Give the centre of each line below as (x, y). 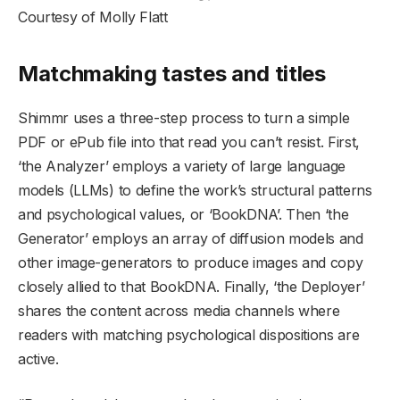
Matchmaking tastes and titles (172, 74)
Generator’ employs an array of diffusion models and (191, 239)
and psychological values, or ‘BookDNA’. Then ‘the (183, 215)
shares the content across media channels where (179, 311)
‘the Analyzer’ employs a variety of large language (182, 167)
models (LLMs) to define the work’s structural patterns (195, 191)
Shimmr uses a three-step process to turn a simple (184, 118)
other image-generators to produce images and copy (191, 263)
